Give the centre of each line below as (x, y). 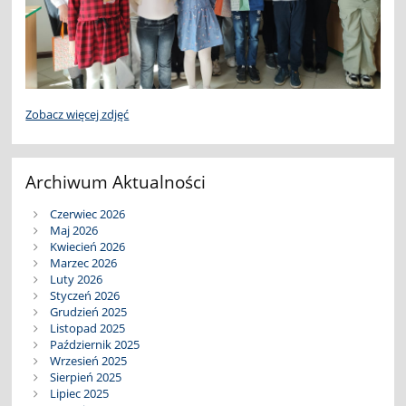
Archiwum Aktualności (116, 182)
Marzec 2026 (83, 263)
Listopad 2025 (87, 329)
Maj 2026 (73, 231)
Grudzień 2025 (88, 312)
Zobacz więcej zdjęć (77, 115)
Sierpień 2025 (85, 377)
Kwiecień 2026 (87, 247)
